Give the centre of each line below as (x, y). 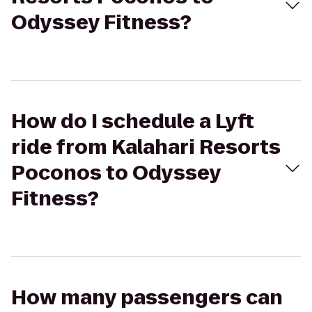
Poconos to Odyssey (116, 173)
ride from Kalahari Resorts (146, 147)
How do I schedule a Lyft (133, 122)
